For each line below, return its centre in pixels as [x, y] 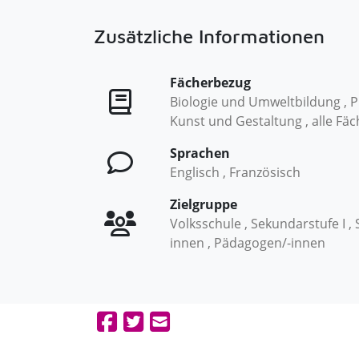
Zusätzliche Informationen [209, 36]
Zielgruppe [204, 204]
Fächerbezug [210, 83]
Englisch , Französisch [235, 172]
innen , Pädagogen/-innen [248, 243]
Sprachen [200, 153]
